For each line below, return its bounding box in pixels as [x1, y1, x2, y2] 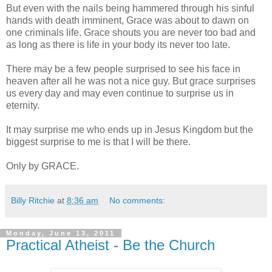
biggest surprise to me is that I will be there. [6, 136, 191, 147]
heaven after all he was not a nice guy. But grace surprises [6, 75, 256, 86]
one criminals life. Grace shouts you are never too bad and [6, 27, 256, 38]
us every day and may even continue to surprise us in [6, 87, 234, 98]
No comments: [109, 195, 166, 205]
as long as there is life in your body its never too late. [6, 39, 230, 50]
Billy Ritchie [11, 195, 55, 205]
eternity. [6, 100, 39, 110]
